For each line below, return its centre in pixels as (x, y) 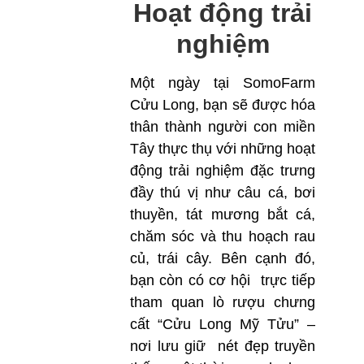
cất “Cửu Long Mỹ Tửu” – (223, 325)
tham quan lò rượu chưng (223, 303)
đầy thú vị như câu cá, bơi (223, 193)
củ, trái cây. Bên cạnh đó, (223, 259)
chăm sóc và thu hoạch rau (223, 237)
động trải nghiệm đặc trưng (223, 171)
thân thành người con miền (223, 127)
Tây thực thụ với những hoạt (223, 149)
